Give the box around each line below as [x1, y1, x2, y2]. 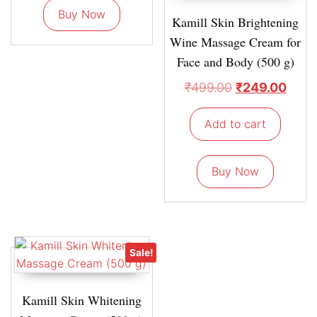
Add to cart [204, 116, 267, 131]
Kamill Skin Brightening [172, 13, 299, 30]
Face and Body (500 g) [176, 52, 294, 70]
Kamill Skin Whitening [21, 291, 142, 309]
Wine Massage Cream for [170, 33, 301, 50]
